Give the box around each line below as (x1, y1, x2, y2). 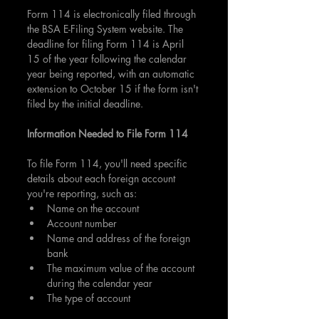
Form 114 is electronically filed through (27, 7, 199, 21)
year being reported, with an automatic (27, 67, 197, 80)
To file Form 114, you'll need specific (27, 157, 190, 170)
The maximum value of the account (47, 261, 197, 275)
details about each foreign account (27, 172, 178, 185)
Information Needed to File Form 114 (27, 127, 188, 140)
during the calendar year (47, 276, 152, 290)
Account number (47, 216, 117, 230)
